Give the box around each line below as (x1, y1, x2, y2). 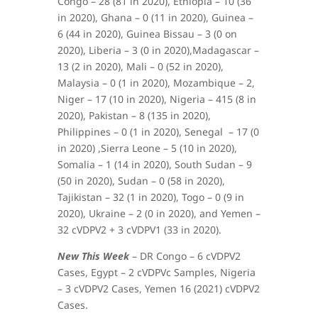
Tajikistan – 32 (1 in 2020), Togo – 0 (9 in (57, 190, 244, 204)
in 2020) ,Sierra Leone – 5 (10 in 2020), (57, 141, 237, 155)
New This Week (57, 248, 129, 263)
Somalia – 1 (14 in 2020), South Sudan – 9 (57, 157, 252, 171)
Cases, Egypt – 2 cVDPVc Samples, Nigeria (57, 265, 256, 279)
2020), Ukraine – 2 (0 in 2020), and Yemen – (57, 206, 261, 220)
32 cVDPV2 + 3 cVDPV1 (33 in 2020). (57, 222, 221, 236)
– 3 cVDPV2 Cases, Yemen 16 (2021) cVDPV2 (57, 281, 260, 295)
